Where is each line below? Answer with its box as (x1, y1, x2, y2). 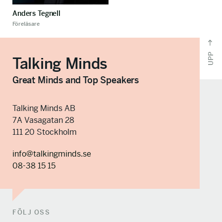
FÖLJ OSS (12, 208, 50, 217)
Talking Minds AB (12, 103, 75, 113)
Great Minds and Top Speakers (12, 74, 139, 86)
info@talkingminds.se (12, 149, 91, 159)
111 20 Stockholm (12, 127, 77, 137)
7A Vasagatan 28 (12, 115, 74, 125)
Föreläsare (12, 20, 40, 27)
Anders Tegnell (12, 9, 61, 18)
